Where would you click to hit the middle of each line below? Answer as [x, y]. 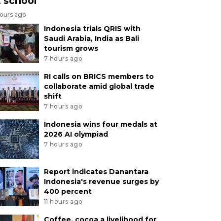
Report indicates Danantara [96, 171]
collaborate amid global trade [99, 86]
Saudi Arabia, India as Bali [91, 39]
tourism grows [71, 49]
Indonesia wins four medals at [100, 124]
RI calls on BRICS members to [99, 76]
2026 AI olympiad [76, 134]
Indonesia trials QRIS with [92, 29]
